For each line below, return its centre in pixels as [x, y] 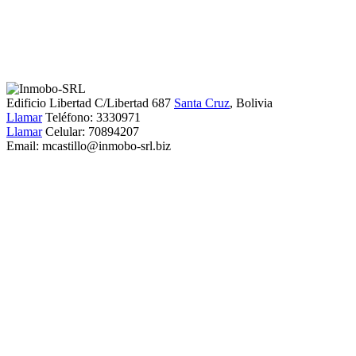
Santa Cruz [202, 103]
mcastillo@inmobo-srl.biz [106, 146]
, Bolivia [251, 103]
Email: [24, 146]
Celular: [67, 132]
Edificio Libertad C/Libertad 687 [90, 103]
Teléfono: [71, 118]
